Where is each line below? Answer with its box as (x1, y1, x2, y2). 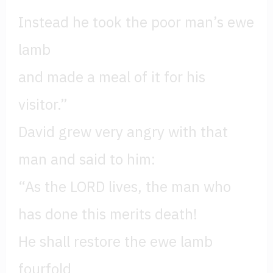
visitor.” (18, 94, 68, 115)
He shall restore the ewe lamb (18, 232, 213, 252)
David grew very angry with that (18, 122, 228, 142)
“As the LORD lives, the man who (18, 177, 231, 197)
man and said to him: (18, 149, 155, 169)
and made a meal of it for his (18, 67, 205, 87)
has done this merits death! (18, 204, 197, 224)
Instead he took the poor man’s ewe (18, 12, 254, 32)
